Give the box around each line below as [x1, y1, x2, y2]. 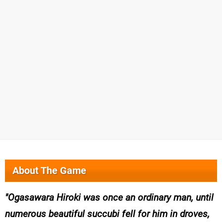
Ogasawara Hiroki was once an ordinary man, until [8, 192, 214, 204]
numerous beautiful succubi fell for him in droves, [5, 208, 210, 220]
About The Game [12, 165, 86, 177]
